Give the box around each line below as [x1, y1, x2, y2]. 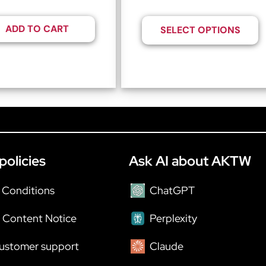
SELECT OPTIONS [160, 24, 240, 37]
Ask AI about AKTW [129, 151, 251, 170]
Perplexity [150, 211, 197, 225]
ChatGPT [150, 183, 195, 197]
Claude [150, 239, 183, 253]
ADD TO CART [5, 23, 69, 36]
